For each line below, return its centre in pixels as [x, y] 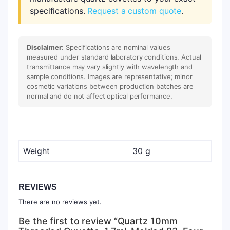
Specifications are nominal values [117, 47]
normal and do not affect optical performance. [100, 96]
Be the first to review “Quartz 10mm [98, 221]
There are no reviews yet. [60, 202]
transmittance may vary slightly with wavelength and [110, 67]
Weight [36, 151]
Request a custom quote [135, 11]
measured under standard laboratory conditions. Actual [114, 57]
